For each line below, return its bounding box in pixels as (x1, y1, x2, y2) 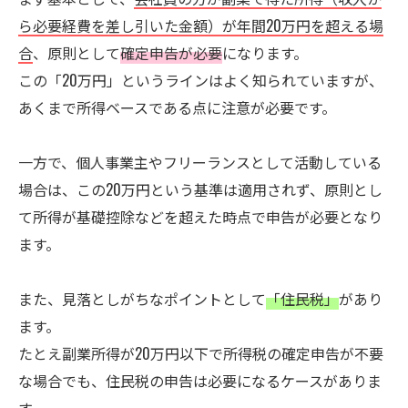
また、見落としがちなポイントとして (18, 288, 266, 310)
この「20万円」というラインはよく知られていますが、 (18, 69, 383, 91)
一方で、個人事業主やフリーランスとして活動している (18, 151, 382, 173)
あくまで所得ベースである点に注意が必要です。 (18, 97, 336, 118)
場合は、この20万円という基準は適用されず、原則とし (18, 178, 382, 200)
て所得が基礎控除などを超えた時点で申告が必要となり (18, 206, 382, 228)
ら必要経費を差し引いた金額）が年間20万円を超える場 (18, 15, 383, 36)
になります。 (222, 42, 308, 64)
